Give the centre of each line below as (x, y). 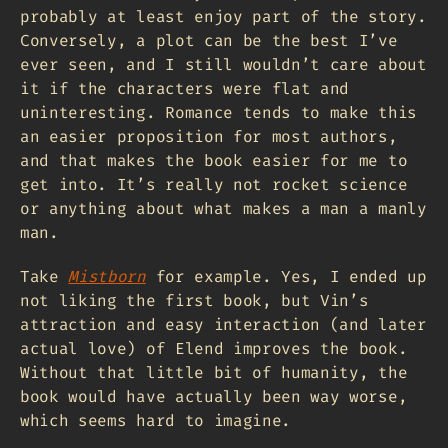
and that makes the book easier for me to (214, 160)
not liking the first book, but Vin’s (194, 300)
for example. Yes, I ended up (286, 276)
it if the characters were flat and (185, 88)
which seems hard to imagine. (156, 420)
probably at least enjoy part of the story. (223, 16)
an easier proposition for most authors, (209, 136)
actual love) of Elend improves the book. (214, 348)
